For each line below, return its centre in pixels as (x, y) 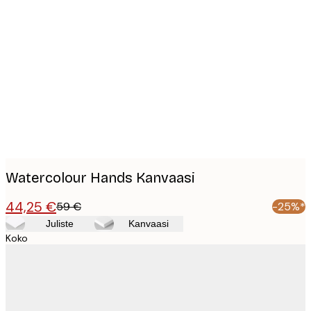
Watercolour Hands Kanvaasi (100, 178)
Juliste (60, 224)
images (45, 37)
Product (49, 16)
